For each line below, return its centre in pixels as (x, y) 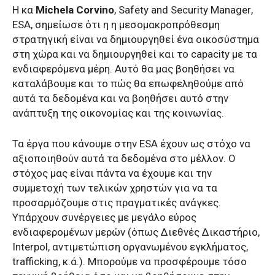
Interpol (30, 246)
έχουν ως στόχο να (204, 143)
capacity (210, 54)
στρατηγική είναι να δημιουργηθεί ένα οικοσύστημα (136, 39)
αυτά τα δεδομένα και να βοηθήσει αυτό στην (120, 98)
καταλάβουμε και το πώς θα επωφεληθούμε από (128, 83)
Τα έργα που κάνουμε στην (76, 143)
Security (189, 10)
